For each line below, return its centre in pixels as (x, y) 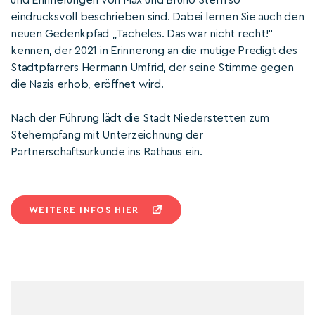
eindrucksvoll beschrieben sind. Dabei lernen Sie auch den (157, 17)
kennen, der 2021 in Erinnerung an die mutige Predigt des (154, 51)
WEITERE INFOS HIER (84, 210)
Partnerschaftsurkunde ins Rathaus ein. (107, 152)
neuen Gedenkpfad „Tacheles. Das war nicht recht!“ (142, 34)
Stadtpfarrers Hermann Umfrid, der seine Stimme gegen (152, 67)
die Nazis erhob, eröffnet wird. (87, 84)
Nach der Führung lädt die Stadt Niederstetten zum (140, 118)
